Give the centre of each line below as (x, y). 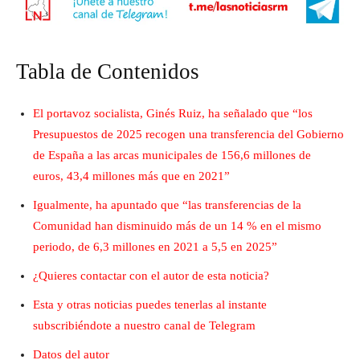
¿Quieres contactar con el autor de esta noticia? (151, 276)
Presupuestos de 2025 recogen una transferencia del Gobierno (188, 135)
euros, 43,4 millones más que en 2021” (131, 176)
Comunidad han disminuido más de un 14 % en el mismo (177, 226)
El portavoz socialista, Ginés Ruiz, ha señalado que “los (173, 114)
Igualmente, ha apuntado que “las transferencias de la (167, 205)
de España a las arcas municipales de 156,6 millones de (172, 155)
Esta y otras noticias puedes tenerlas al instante (150, 305)
